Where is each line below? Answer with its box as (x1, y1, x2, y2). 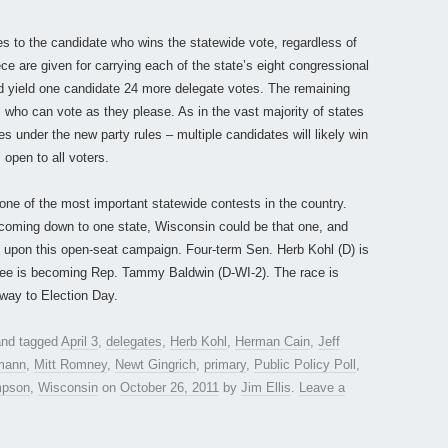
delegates (106, 334, 162, 350)
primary (204, 357, 246, 373)
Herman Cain (235, 334, 310, 350)
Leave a (299, 380, 345, 396)
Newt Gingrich (115, 357, 196, 373)
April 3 (61, 334, 98, 350)
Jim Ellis (241, 380, 291, 396)
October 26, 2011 (120, 380, 219, 396)
